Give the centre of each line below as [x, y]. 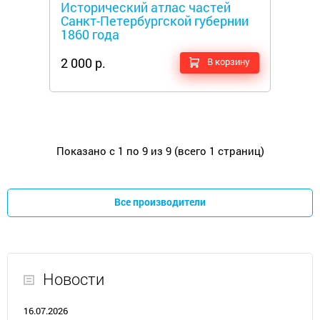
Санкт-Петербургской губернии [155, 21]
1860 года [90, 34]
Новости [74, 279]
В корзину [229, 61]
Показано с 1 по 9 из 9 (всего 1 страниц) [160, 151]
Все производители [160, 202]
